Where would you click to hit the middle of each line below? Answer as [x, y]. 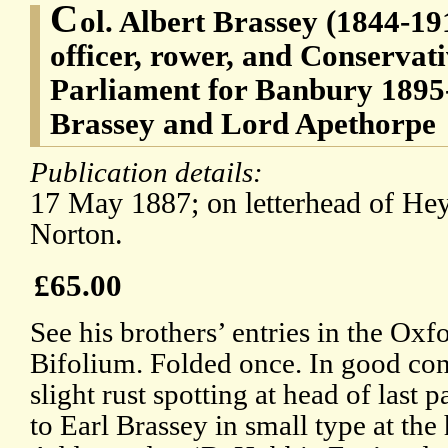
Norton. [76, 234]
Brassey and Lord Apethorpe [243, 124]
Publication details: [150, 172]
